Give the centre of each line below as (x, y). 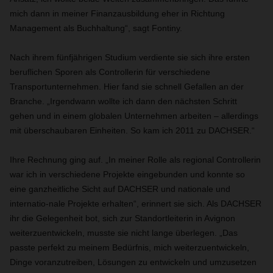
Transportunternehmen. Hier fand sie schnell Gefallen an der (127, 87)
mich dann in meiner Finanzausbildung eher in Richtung (117, 13)
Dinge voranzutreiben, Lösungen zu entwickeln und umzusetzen (133, 262)
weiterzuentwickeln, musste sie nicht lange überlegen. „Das (124, 233)
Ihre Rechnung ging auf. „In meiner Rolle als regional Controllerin (135, 160)
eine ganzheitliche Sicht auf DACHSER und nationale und (120, 189)
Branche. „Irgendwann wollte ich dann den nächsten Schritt (123, 101)
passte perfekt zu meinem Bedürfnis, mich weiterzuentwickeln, (129, 247)
